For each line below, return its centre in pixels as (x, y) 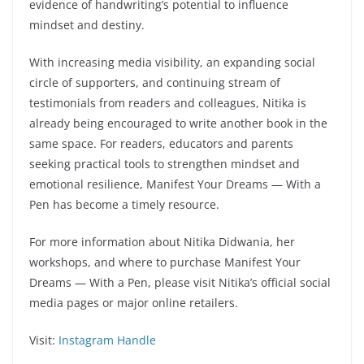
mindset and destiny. (87, 24)
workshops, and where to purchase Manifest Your (165, 262)
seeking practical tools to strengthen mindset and (165, 163)
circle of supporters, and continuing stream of (155, 82)
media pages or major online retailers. (134, 302)
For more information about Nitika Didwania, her (162, 241)
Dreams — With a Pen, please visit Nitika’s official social (180, 282)
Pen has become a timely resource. (124, 204)
